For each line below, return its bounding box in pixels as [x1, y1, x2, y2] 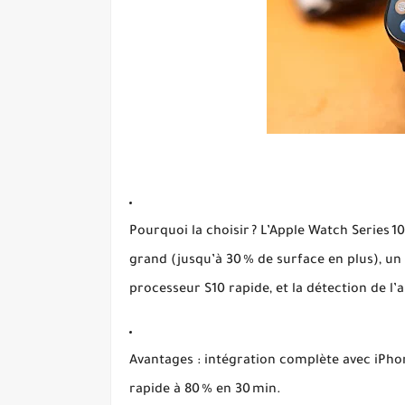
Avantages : [129, 354, 201, 369]
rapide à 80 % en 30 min [129, 383, 277, 398]
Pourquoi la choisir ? [129, 225, 257, 240]
